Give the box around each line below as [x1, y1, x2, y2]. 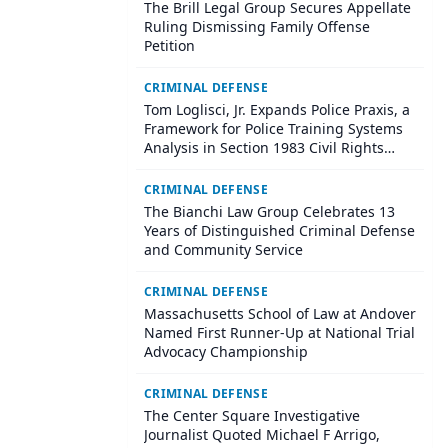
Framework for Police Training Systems [144, 119, 403, 138]
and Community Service [144, 240, 303, 259]
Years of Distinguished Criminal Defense [144, 221, 415, 240]
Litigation [144, 157, 207, 176]
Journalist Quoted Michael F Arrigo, [144, 425, 380, 444]
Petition [144, 36, 195, 55]
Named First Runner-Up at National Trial [144, 323, 415, 342]
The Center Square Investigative [144, 406, 360, 425]
